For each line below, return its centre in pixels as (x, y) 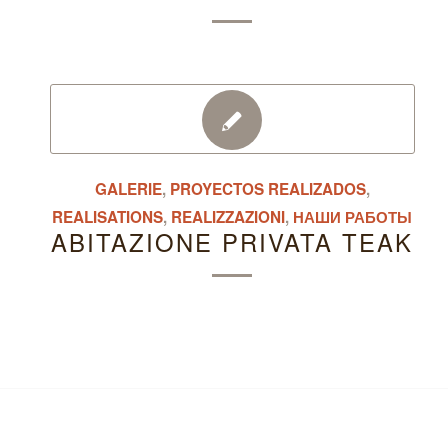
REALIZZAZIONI (228, 217)
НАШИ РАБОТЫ (353, 217)
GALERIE (128, 189)
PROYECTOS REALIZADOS (267, 189)
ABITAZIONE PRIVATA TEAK (232, 242)
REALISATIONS (108, 217)
